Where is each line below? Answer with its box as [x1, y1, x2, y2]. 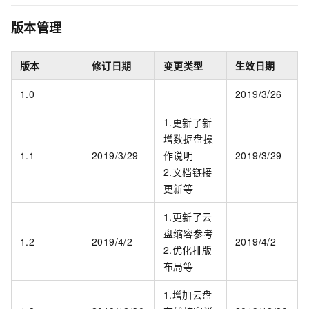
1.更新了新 [163, 115, 212, 130]
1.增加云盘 [163, 288, 212, 302]
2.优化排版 [163, 243, 212, 257]
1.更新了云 [163, 210, 212, 224]
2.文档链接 [163, 165, 212, 179]
